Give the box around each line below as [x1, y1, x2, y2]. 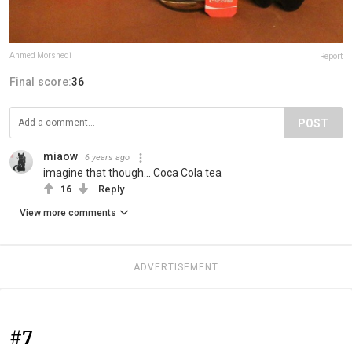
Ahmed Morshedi [9, 51, 71, 60]
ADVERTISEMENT [134, 262, 218, 273]
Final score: [9, 75, 71, 89]
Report [320, 52, 343, 61]
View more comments [20, 207, 116, 219]
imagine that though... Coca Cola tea [43, 167, 222, 180]
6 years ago [85, 152, 130, 163]
